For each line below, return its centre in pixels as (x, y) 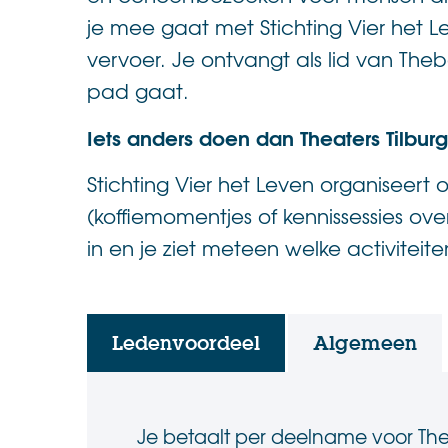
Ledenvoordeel (186, 342)
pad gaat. (138, 90)
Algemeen (365, 342)
